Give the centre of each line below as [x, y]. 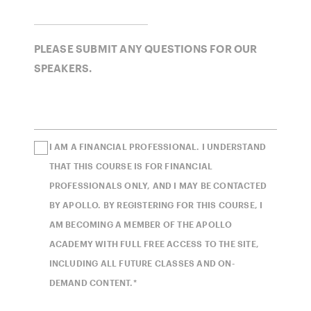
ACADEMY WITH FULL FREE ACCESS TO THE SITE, [154, 244]
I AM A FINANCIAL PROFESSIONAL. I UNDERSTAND [158, 147]
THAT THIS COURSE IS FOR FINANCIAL [131, 166]
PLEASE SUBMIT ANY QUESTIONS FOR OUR [145, 49]
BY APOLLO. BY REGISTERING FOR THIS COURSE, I [156, 205]
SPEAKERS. [63, 68]
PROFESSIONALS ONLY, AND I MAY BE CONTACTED [158, 186]
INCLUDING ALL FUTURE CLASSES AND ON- [142, 263]
